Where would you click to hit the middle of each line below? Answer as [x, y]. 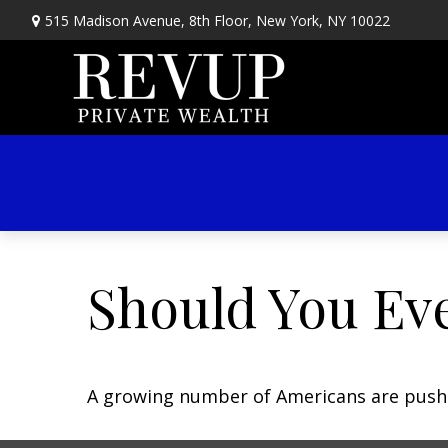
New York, [289, 20]
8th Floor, [220, 20]
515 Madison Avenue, [116, 20]
